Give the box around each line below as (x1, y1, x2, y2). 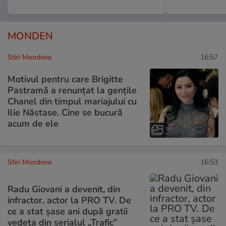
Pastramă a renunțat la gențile (8, 84, 137, 96)
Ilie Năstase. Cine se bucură (8, 106, 123, 119)
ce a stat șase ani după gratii (8, 205, 128, 218)
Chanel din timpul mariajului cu (8, 95, 137, 107)
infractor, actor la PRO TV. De (8, 194, 131, 207)
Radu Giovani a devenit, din (8, 183, 120, 196)
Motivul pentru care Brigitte (8, 73, 123, 85)
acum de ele (8, 117, 59, 130)
